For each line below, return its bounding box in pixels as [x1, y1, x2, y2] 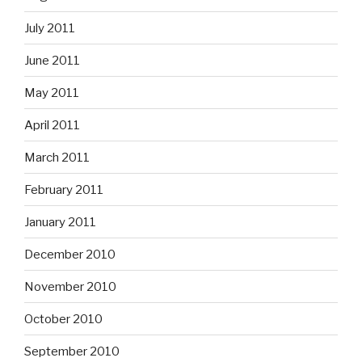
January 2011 [24, 214, 96, 229]
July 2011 [24, 20, 75, 36]
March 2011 [24, 149, 90, 165]
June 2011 [24, 53, 80, 68]
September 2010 [24, 343, 120, 359]
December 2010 [24, 246, 116, 262]
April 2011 [24, 117, 80, 133]
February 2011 [24, 182, 103, 197]
